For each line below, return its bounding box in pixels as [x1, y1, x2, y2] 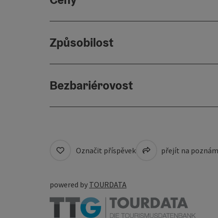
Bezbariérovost [50, 77, 133, 93]
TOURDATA [89, 180, 127, 189]
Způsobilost [50, 35, 113, 50]
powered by [50, 180, 89, 189]
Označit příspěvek [76, 145, 136, 155]
